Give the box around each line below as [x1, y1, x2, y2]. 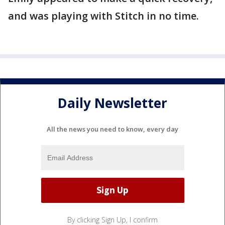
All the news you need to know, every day [47, 124, 178, 134]
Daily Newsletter [58, 94, 167, 113]
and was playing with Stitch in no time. [8, 9, 199, 23]
